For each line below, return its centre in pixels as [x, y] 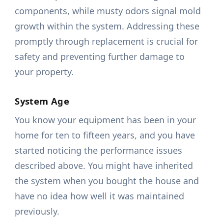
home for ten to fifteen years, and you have [105, 135]
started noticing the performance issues [99, 151]
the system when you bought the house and [107, 181]
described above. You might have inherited [104, 166]
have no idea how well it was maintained [100, 196]
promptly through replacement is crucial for [107, 41]
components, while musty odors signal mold [108, 11]
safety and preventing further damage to [100, 57]
